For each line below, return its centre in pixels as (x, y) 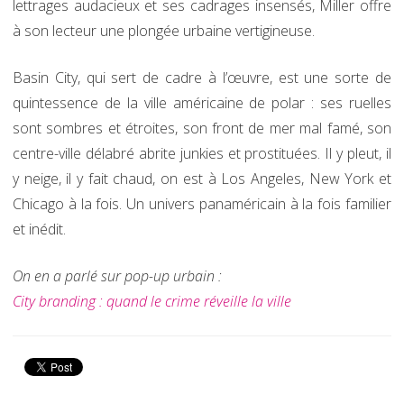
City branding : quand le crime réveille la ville (152, 301)
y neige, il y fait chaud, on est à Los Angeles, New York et (202, 179)
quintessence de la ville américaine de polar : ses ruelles (202, 103)
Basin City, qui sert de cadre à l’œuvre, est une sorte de (202, 78)
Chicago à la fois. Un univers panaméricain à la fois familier (202, 204)
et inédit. (39, 229)
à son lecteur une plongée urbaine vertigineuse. (164, 31)
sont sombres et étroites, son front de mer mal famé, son (202, 128)
